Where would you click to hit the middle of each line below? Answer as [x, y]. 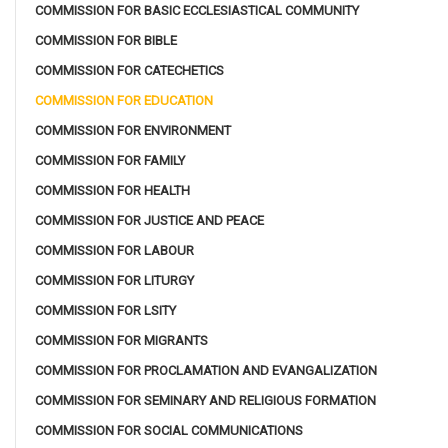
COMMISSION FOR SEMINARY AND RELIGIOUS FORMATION [205, 400]
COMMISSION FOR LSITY [105, 310]
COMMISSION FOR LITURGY [114, 280]
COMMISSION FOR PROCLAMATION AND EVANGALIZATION [206, 370]
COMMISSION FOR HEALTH [112, 190]
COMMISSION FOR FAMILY [110, 160]
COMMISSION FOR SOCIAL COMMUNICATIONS [169, 430]
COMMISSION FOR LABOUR [114, 250]
